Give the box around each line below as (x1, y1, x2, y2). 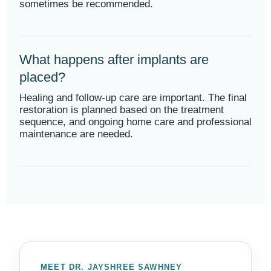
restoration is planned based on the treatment (19, 104, 224, 116)
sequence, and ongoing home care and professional (19, 116, 252, 128)
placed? (19, 70, 65, 85)
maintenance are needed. (19, 128, 133, 140)
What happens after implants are (19, 52, 209, 67)
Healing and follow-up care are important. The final (19, 92, 247, 103)
